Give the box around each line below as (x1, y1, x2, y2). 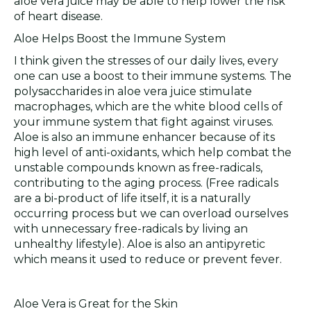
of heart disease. (14, 10, 103, 23)
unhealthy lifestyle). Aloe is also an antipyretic (14, 237, 265, 251)
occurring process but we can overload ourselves (14, 207, 288, 220)
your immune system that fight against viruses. (14, 115, 274, 128)
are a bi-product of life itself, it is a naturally (14, 192, 251, 205)
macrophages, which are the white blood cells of (14, 100, 283, 113)
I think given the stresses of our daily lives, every (14, 54, 278, 67)
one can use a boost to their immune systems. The (14, 69, 292, 83)
